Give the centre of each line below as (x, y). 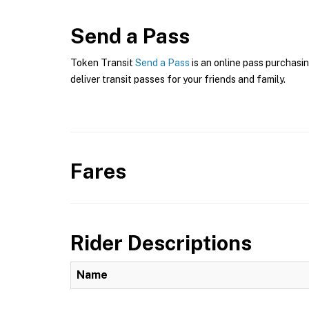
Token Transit (103, 63)
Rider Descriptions (161, 243)
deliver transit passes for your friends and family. (178, 79)
